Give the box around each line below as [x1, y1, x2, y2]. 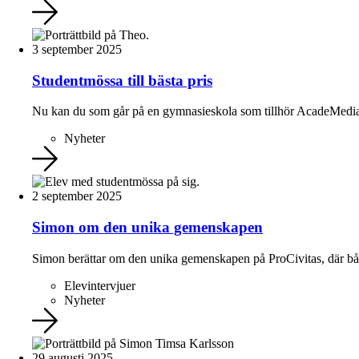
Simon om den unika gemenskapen [32, 219, 263, 236]
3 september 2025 [32, 42, 122, 56]
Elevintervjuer [64, 278, 135, 292]
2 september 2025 [32, 189, 122, 204]
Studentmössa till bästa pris [32, 71, 212, 89]
